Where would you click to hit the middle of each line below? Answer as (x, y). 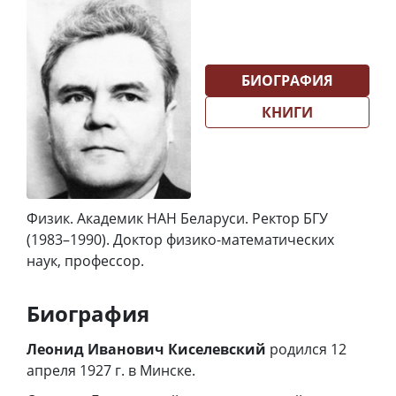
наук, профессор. (85, 261)
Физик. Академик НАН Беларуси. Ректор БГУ (177, 219)
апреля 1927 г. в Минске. (111, 371)
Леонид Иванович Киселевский (146, 350)
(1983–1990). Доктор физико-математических (180, 240)
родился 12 (306, 350)
